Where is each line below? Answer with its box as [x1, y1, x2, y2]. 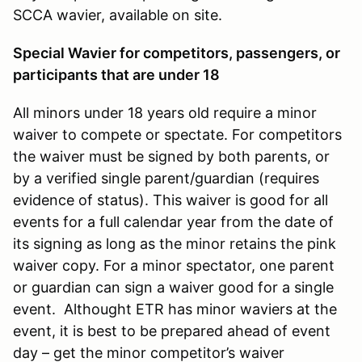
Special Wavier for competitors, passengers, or [13, 44, 340, 61]
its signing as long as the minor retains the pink [13, 234, 336, 252]
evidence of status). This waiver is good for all [13, 191, 328, 208]
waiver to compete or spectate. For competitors [13, 125, 342, 143]
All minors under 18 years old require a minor [13, 103, 317, 121]
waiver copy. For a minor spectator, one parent [13, 256, 335, 274]
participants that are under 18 [13, 65, 220, 83]
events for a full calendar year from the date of [13, 213, 334, 230]
